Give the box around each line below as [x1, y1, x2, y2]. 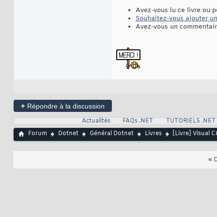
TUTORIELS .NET [166, 117, 216, 125]
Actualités [81, 117, 110, 125]
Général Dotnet [90, 130, 134, 138]
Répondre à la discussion [25, 102, 105, 110]
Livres [145, 130, 162, 138]
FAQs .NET [122, 117, 153, 125]
